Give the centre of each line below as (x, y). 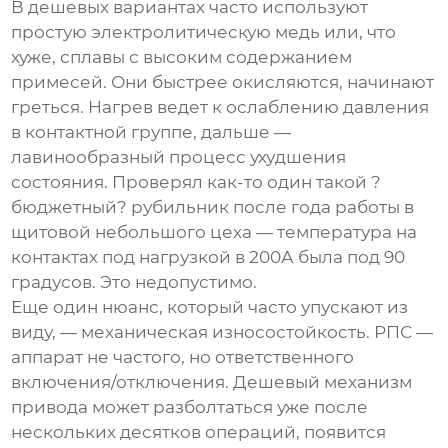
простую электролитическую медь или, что (204, 32)
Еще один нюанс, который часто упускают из (210, 307)
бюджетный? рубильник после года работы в (213, 207)
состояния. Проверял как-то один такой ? (196, 182)
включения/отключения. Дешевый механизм (212, 382)
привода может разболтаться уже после (190, 407)
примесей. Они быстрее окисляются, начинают (223, 82)
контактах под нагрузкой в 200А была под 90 (208, 257)
